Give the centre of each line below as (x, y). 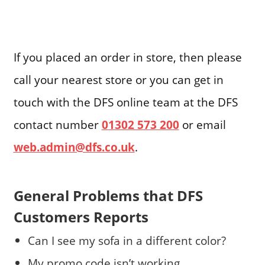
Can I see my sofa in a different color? (127, 240)
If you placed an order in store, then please (127, 57)
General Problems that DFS (108, 196)
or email (202, 124)
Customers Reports (81, 217)
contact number (57, 124)
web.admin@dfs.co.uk (74, 147)
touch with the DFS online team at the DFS (125, 102)
